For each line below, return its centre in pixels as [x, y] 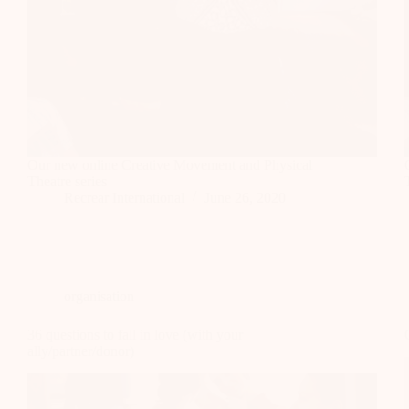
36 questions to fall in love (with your [135, 334]
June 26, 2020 [245, 197]
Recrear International [124, 197]
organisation [99, 296]
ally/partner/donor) [81, 351]
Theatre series [67, 181]
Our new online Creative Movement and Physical [170, 164]
